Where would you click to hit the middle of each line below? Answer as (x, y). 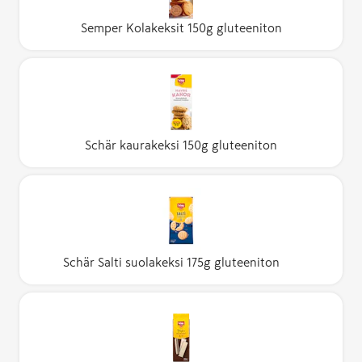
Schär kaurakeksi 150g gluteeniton (181, 145)
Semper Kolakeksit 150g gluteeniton (181, 28)
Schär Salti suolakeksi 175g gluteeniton (171, 263)
